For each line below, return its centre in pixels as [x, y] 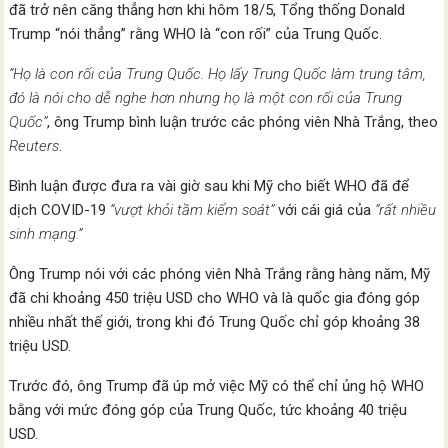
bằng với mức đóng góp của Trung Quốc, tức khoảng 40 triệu [208, 409]
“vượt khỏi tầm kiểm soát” [192, 209]
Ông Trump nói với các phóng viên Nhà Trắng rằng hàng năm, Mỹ [220, 273]
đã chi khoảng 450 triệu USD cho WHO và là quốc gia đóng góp [215, 297]
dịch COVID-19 [60, 209]
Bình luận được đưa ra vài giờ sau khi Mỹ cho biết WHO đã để [209, 185]
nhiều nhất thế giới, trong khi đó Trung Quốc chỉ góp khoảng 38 [215, 321]
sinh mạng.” [46, 233]
